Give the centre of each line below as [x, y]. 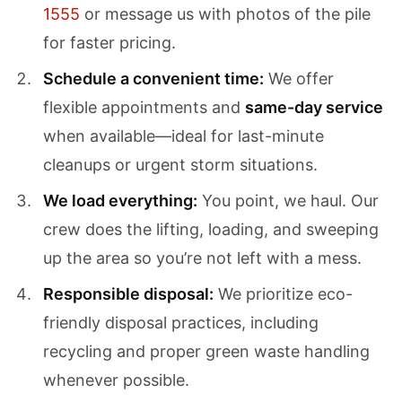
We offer [299, 79]
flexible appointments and [144, 107]
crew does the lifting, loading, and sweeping [211, 229]
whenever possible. [116, 380]
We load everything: [120, 201]
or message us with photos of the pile [225, 14]
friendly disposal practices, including [181, 323]
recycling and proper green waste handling [206, 351]
